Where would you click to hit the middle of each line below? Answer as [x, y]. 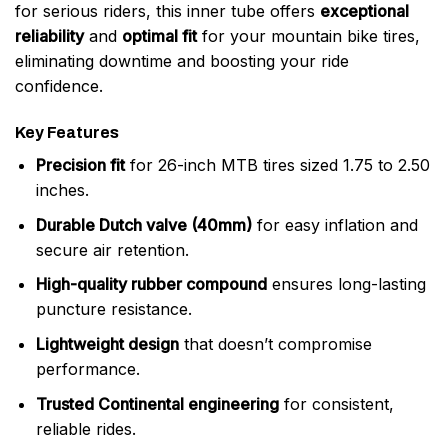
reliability [49, 36]
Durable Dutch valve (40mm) [143, 224]
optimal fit [159, 36]
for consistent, [336, 403]
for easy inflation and [334, 224]
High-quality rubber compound [151, 284]
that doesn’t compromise [275, 344]
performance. [87, 369]
